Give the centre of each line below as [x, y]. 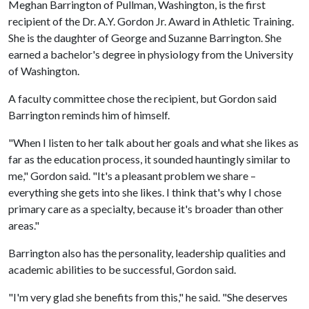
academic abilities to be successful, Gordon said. [122, 269]
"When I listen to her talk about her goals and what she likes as [153, 142]
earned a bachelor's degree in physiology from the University [151, 54]
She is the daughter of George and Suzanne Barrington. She [145, 38]
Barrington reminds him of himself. [89, 115]
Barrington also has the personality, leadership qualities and [147, 253]
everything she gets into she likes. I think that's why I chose [145, 192]
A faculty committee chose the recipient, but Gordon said [142, 98]
